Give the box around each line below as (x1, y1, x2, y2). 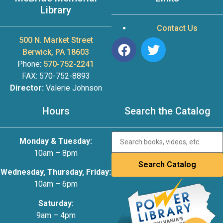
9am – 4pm (36, 210, 76, 220)
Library (40, 3, 71, 16)
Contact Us (157, 23, 198, 33)
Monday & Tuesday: (19, 136, 92, 146)
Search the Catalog (124, 105, 211, 117)
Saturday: (38, 198, 74, 208)
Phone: (17, 59, 43, 69)
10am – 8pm (34, 148, 78, 158)
